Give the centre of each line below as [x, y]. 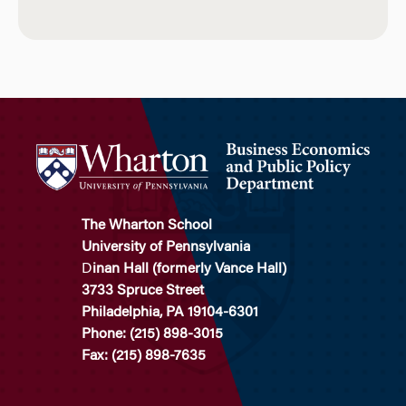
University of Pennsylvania [166, 248]
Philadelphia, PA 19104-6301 [170, 313]
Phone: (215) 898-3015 [152, 335]
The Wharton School [147, 226]
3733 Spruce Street [143, 291]
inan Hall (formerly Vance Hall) [189, 270]
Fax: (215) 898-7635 [144, 357]
